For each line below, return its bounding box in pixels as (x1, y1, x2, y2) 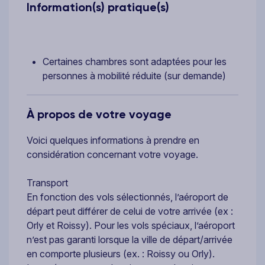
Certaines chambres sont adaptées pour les (43, 55, 227, 67)
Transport (27, 176, 68, 189)
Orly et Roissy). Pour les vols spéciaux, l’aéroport (27, 219, 235, 231)
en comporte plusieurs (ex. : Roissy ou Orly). (27, 247, 215, 260)
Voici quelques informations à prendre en (27, 134, 199, 146)
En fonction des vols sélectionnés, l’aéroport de (27, 190, 228, 203)
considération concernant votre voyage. (27, 148, 198, 160)
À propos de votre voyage (27, 106, 172, 121)
